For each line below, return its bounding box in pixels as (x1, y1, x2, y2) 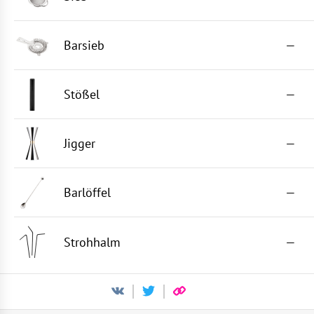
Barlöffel (64, 184, 111, 200)
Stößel (64, 86, 100, 102)
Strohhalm (64, 233, 121, 250)
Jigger (64, 135, 95, 151)
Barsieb (64, 37, 104, 53)
